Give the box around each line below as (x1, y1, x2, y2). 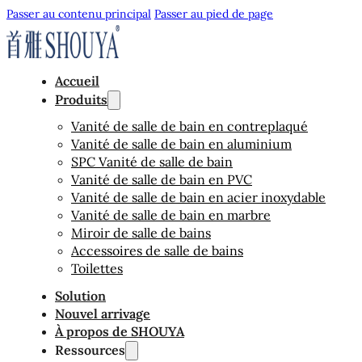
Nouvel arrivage (55, 305, 150, 322)
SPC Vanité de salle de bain (71, 154, 233, 170)
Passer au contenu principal (6, 6, 151, 21)
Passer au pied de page (154, 6, 273, 21)
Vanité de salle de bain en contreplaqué (71, 118, 308, 134)
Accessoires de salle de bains (71, 242, 243, 259)
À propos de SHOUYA (55, 323, 184, 339)
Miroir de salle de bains (71, 225, 211, 241)
